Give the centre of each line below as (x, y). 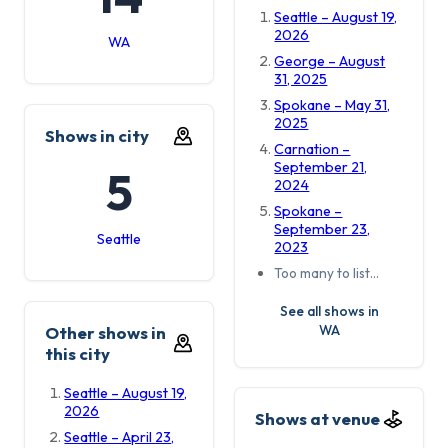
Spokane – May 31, (332, 105)
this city (77, 354)
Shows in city (97, 136)
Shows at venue (317, 419)
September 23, (322, 229)
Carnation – (312, 149)
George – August (330, 61)
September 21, (321, 167)
